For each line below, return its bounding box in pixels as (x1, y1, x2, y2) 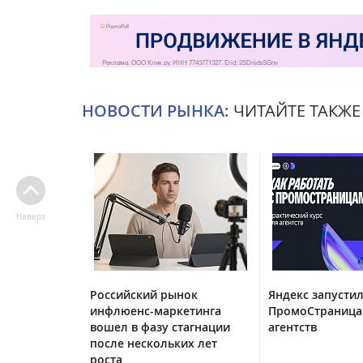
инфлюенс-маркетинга (90, 302, 221, 318)
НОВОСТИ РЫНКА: (82, 99, 229, 122)
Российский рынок (90, 286, 198, 302)
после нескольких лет (90, 335, 217, 351)
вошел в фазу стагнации (90, 318, 230, 335)
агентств (268, 318, 317, 335)
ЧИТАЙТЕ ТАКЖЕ (229, 99, 361, 122)
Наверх (15, 211, 45, 222)
